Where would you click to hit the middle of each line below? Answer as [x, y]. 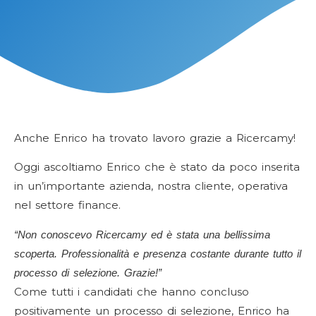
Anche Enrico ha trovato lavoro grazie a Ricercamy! [155, 138]
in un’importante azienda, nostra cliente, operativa [151, 186]
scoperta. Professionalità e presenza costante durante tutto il [158, 253]
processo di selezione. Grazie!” [88, 272]
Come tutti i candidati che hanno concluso [132, 291]
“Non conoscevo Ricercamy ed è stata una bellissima [142, 234]
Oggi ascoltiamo [60, 167]
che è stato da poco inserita [220, 167]
